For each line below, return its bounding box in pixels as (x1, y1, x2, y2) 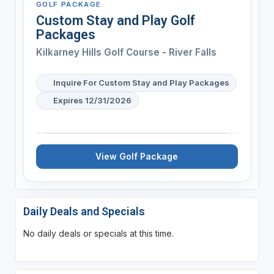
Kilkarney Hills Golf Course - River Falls (35, 46, 217, 58)
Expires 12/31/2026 (53, 95, 131, 105)
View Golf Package (95, 150, 179, 161)
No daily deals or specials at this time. (23, 228, 174, 239)
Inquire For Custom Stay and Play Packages (53, 77, 229, 87)
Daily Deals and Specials (23, 204, 145, 218)
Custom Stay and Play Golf (35, 12, 195, 28)
